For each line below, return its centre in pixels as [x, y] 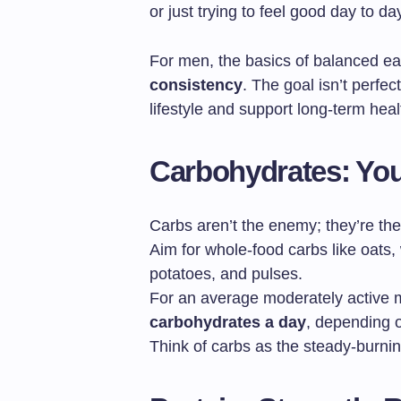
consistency [196, 85]
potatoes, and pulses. [226, 274]
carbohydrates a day [228, 323]
